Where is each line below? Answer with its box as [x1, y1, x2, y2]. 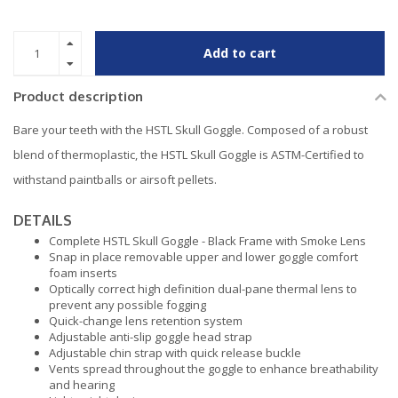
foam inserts [49, 264, 117, 281]
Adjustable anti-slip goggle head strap [49, 328, 255, 345]
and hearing [49, 376, 115, 393]
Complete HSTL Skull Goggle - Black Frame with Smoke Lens [49, 232, 366, 249]
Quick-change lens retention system [49, 312, 243, 329]
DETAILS [13, 211, 72, 229]
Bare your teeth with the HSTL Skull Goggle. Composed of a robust [13, 122, 368, 139]
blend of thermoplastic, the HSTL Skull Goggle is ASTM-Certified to [13, 147, 364, 163]
